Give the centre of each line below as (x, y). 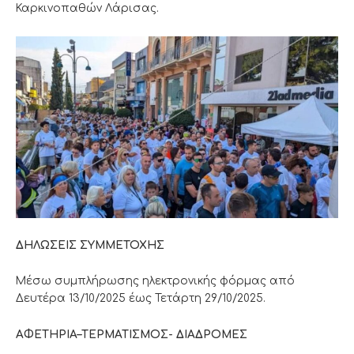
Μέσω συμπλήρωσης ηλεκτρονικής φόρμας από (155, 281)
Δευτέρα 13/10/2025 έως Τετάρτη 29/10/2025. (141, 299)
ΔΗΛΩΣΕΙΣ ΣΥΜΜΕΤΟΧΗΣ (90, 245)
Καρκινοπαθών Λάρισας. (87, 8)
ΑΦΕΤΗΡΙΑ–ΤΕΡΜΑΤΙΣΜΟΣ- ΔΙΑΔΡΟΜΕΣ (132, 335)
